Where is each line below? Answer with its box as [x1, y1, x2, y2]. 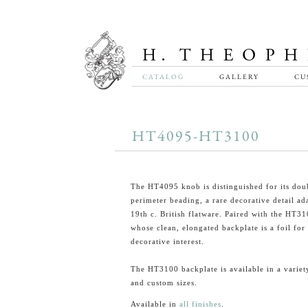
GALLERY [219, 72, 259, 81]
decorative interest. [130, 237, 204, 245]
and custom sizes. [130, 278, 197, 287]
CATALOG [142, 72, 184, 81]
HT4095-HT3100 [132, 126, 260, 147]
